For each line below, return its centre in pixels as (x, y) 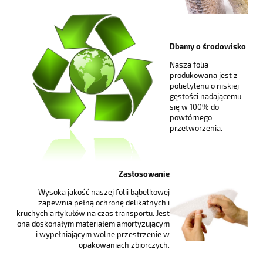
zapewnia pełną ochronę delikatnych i (104, 203)
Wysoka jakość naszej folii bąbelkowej (104, 192)
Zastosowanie (144, 174)
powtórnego (191, 118)
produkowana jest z (204, 75)
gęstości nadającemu (205, 97)
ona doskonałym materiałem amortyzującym (93, 224)
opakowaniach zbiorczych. (124, 245)
